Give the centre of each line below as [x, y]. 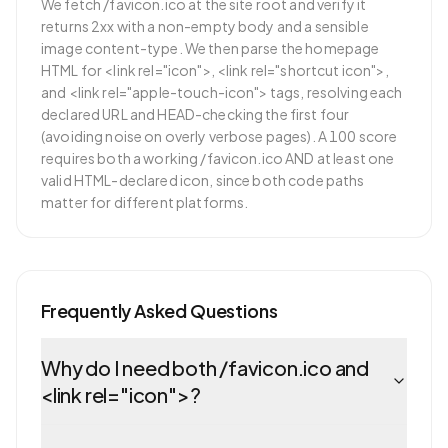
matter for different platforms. [145, 202]
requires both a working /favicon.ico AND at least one [218, 158]
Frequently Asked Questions [159, 310]
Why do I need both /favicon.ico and [205, 367]
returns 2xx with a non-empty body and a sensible [205, 26]
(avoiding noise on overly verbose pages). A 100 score [219, 136]
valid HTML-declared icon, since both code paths [203, 180]
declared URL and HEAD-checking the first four [195, 114]
